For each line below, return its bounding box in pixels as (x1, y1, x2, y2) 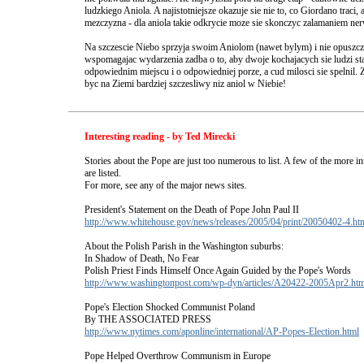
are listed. (84, 167, 121, 179)
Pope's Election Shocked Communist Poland (84, 301, 255, 313)
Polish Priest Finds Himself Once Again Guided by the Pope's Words (84, 265, 351, 276)
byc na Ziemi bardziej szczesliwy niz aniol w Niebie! (84, 78, 286, 89)
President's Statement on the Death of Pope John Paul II (84, 204, 299, 215)
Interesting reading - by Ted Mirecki (84, 131, 235, 142)
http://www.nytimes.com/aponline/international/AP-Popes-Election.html (84, 326, 359, 337)
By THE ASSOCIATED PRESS (84, 314, 211, 325)
